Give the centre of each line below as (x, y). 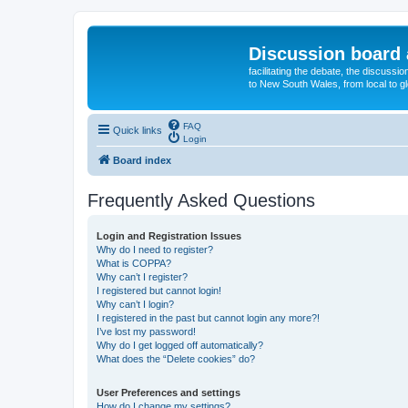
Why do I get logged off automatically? (180, 345)
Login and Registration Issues (169, 235)
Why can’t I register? (142, 276)
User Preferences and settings (168, 392)
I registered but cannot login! (159, 290)
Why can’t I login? (135, 304)
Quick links (138, 130)
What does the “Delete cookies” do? (176, 358)
